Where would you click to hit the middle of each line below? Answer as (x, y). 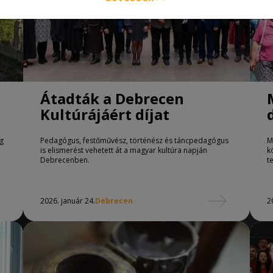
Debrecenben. (65, 160)
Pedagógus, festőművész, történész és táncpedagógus (134, 140)
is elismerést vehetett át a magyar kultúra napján (124, 150)
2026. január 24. (68, 201)
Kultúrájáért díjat (105, 114)
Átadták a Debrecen (112, 98)
